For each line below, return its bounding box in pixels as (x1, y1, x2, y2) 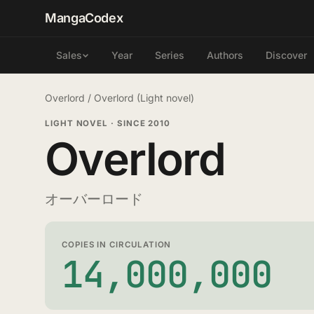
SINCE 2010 (114, 118, 171, 128)
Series (155, 48, 184, 61)
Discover (266, 48, 307, 61)
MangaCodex (45, 11, 123, 25)
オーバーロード (45, 191, 143, 207)
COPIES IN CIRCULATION (62, 240, 172, 250)
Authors (207, 48, 243, 61)
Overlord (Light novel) (94, 92, 194, 104)
